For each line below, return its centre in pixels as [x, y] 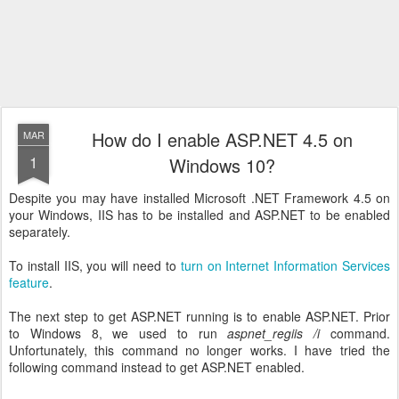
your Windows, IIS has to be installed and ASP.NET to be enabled [199, 215]
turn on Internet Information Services [285, 265]
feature [29, 282]
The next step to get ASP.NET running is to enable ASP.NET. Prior [199, 316]
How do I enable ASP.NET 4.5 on [222, 139]
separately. [40, 232]
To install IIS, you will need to [95, 265]
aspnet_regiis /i [274, 333]
